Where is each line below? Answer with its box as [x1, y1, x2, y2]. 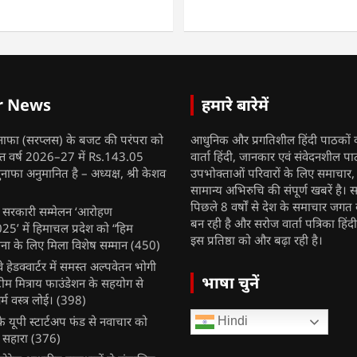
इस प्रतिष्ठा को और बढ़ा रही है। [190, 232, 323, 249]
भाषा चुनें [202, 272, 259, 294]
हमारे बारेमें [202, 94, 269, 116]
